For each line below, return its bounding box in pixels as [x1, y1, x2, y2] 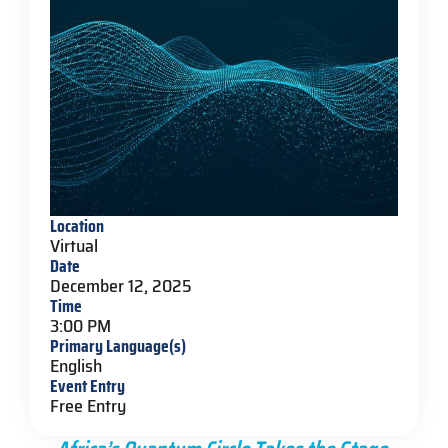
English [50, 351, 102, 380]
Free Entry [50, 391, 126, 420]
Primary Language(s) [50, 331, 186, 360]
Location [50, 211, 104, 240]
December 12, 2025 [50, 271, 192, 300]
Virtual [50, 231, 98, 260]
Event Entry [50, 371, 125, 400]
